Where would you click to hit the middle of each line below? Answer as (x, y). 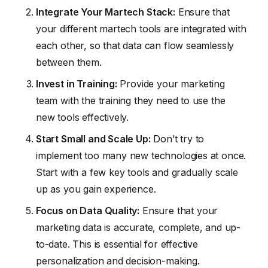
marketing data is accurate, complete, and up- (138, 228)
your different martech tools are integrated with (141, 29)
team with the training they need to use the (131, 101)
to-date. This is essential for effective (117, 244)
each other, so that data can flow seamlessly (135, 46)
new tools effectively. (83, 118)
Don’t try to (177, 139)
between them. (69, 63)
